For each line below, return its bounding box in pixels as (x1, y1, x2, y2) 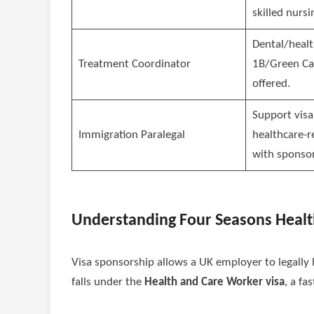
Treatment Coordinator (78, 58, 191, 71)
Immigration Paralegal (78, 129, 185, 142)
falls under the (71, 275, 144, 288)
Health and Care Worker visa (144, 275, 285, 288)
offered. (252, 78, 290, 90)
